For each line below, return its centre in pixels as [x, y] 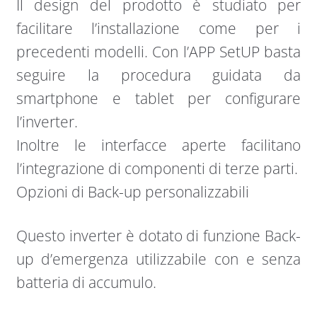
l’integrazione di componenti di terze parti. [157, 168]
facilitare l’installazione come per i [158, 28]
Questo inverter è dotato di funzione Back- [158, 236]
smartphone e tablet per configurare [158, 98]
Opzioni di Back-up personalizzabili [132, 191]
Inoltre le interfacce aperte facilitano [158, 145]
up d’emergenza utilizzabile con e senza [158, 259]
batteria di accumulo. [86, 283]
